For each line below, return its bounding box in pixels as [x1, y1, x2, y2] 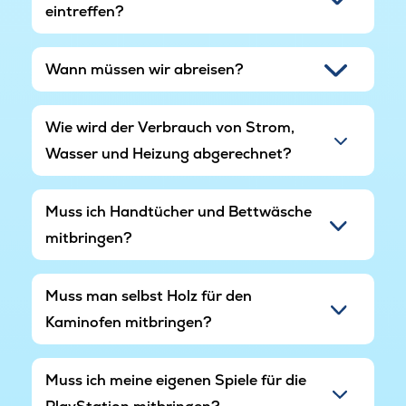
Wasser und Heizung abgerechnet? [45, 143, 292, 163]
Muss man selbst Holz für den [45, 285, 252, 305]
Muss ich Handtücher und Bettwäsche [45, 201, 312, 221]
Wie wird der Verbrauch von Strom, [45, 117, 295, 137]
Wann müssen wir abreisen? [45, 59, 244, 79]
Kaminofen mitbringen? [45, 312, 212, 332]
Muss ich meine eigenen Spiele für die [45, 370, 306, 390]
